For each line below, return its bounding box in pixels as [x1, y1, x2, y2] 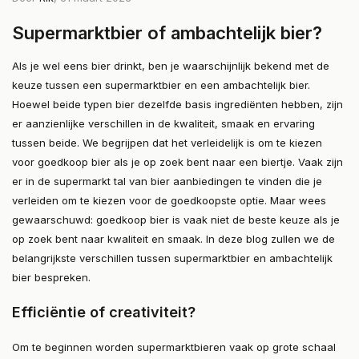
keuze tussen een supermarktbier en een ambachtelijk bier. [12, 79, 310, 92]
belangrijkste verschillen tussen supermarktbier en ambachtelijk [12, 252, 333, 265]
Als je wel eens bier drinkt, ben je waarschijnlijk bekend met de [12, 59, 329, 73]
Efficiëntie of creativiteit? [12, 304, 196, 321]
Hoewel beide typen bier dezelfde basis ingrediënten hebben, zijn [12, 98, 343, 111]
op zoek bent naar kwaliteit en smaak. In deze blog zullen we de [12, 232, 335, 246]
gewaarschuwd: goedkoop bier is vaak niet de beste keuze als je [12, 213, 340, 227]
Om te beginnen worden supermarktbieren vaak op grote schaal [12, 341, 336, 354]
